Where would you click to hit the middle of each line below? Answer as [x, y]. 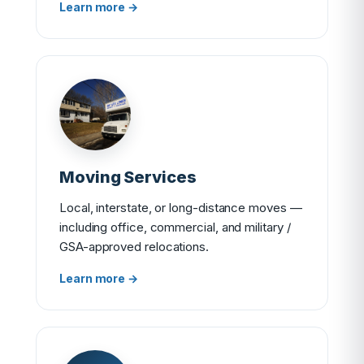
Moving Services [128, 177]
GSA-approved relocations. [134, 247]
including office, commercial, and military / [175, 227]
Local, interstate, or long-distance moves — [181, 208]
